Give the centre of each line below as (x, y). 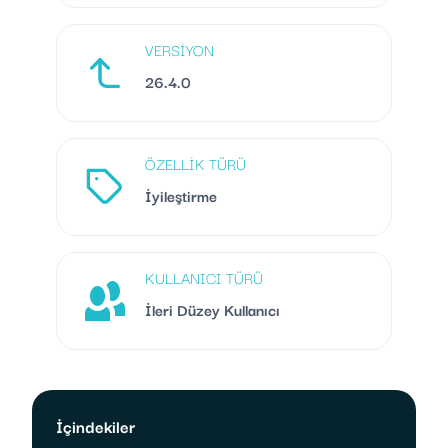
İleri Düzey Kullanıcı (212, 309)
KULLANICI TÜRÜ (204, 277)
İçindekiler (95, 426)
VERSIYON (179, 49)
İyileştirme (181, 195)
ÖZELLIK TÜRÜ (195, 163)
